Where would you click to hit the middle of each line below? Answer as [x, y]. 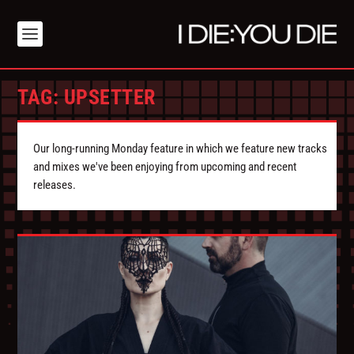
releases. [55, 185]
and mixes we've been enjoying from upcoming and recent [165, 167]
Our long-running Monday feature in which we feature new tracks [181, 149]
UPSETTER [109, 98]
